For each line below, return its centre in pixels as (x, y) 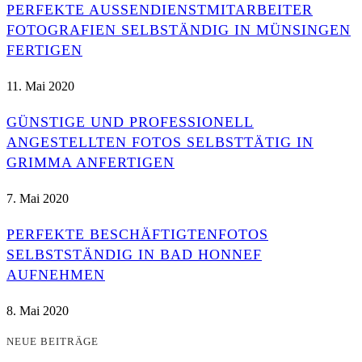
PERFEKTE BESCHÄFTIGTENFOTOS (137, 234)
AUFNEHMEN (56, 274)
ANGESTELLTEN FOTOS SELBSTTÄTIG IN (160, 142)
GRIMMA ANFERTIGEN (90, 162)
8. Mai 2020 (38, 310)
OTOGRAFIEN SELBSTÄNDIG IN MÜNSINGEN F (179, 29)
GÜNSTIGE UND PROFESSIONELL (130, 122)
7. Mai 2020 (38, 198)
